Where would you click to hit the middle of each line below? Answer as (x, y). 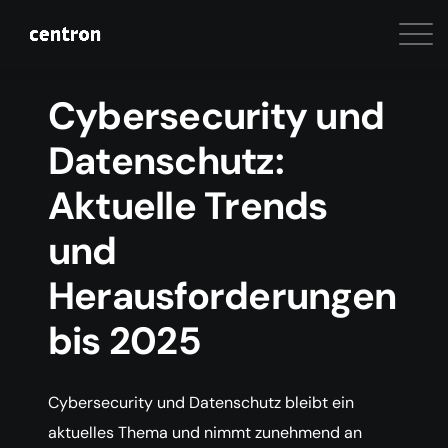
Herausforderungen (222, 296)
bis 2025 (124, 341)
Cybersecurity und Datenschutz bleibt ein (201, 402)
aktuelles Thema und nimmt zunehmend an (205, 432)
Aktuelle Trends (188, 206)
